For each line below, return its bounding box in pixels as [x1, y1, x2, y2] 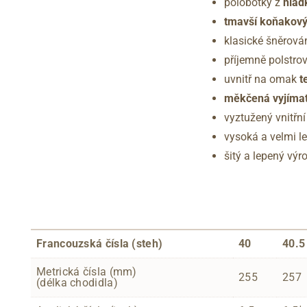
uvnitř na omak [224, 72, 299, 86]
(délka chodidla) [36, 275, 118, 289]
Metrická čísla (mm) [36, 265, 137, 278]
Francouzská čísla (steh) [36, 236, 163, 250]
